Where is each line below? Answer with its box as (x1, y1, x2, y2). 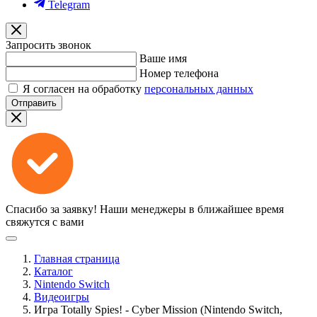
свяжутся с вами (6, 216, 84, 228)
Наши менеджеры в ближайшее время (100, 203, 284, 215)
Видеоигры (34, 291, 89, 303)
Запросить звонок (6, 39, 91, 51)
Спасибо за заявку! (6, 203, 97, 215)
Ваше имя (139, 52, 187, 64)
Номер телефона (139, 67, 219, 79)
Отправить (11, 98, 57, 108)
